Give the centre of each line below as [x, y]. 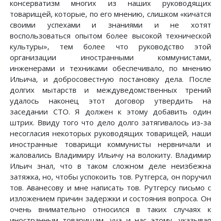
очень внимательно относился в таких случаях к [110, 209]
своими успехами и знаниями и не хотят [110, 25]
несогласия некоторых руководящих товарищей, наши [110, 133]
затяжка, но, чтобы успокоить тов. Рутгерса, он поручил [110, 177]
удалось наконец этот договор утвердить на [110, 101]
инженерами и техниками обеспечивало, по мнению [110, 68]
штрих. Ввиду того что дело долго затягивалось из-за [110, 123]
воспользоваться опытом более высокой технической [110, 36]
